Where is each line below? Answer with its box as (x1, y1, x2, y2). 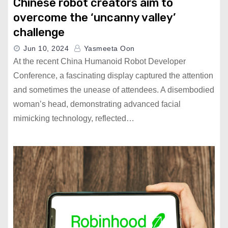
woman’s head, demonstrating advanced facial (13, 100, 181, 108)
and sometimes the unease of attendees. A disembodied (13, 85, 214, 94)
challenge (13, 25, 65, 39)
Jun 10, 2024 (23, 44, 69, 52)
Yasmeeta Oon (81, 44, 135, 52)
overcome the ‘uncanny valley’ (13, 11, 176, 24)
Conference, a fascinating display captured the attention (13, 71, 213, 80)
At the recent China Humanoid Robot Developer (13, 57, 186, 66)
